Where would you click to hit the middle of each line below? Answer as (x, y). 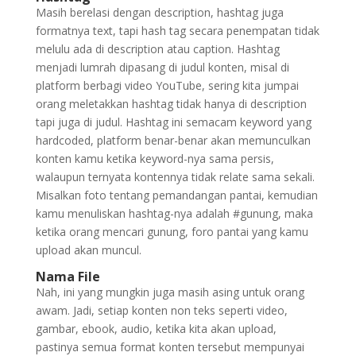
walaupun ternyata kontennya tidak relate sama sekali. (175, 177)
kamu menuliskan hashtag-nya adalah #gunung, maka (174, 213)
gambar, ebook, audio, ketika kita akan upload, (156, 329)
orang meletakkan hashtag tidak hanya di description (171, 104)
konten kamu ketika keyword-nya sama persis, (155, 159)
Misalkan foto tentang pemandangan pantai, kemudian (176, 195)
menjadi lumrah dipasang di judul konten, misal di (162, 67)
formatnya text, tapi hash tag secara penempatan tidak (177, 31)
